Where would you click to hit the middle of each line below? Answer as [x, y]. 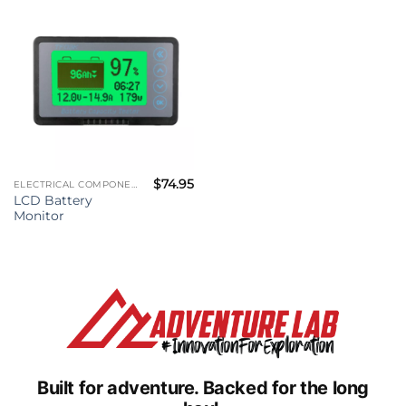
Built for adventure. [117, 388]
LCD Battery [53, 200]
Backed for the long [286, 388]
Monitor [39, 215]
